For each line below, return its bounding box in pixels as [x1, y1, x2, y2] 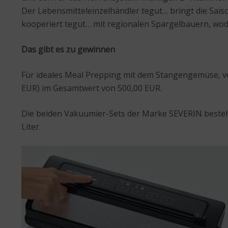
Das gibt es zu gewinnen [21, 44, 115, 55]
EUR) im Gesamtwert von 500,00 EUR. [21, 82, 162, 94]
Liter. [21, 121, 41, 133]
